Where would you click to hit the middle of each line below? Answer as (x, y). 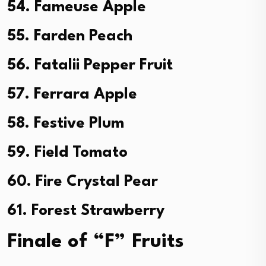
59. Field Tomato (67, 152)
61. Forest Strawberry (86, 210)
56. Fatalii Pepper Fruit (90, 65)
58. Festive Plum (66, 123)
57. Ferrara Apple (72, 94)
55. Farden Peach (70, 36)
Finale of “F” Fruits (96, 242)
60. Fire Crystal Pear (83, 181)
